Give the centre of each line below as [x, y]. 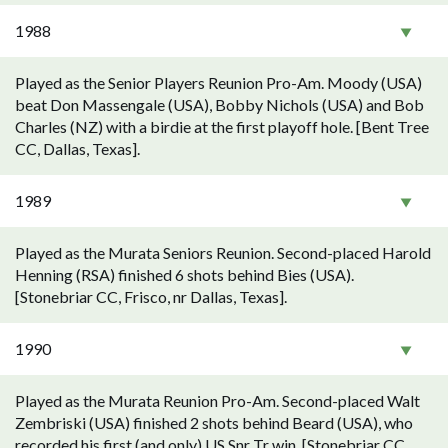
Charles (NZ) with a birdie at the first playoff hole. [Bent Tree [222, 126]
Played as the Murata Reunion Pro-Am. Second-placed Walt [217, 400]
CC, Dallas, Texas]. [77, 148]
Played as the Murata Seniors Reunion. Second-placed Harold [223, 252]
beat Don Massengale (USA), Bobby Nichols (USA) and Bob [219, 104]
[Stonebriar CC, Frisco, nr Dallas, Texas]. [151, 296]
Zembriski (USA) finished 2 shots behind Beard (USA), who [214, 422]
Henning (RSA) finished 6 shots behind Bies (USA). [184, 274]
